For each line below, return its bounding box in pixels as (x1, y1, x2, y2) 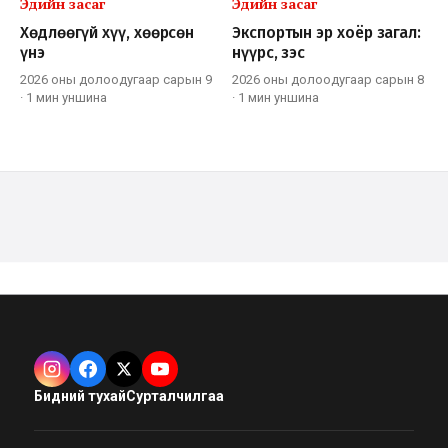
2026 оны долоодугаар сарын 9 (20, 72, 212, 88)
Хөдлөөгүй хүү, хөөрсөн (20, 23, 195, 43)
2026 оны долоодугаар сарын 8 (232, 72, 424, 88)
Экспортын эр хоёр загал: (232, 23, 422, 43)
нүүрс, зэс (232, 43, 306, 63)
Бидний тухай (34, 388, 126, 405)
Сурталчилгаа (126, 388, 224, 405)
